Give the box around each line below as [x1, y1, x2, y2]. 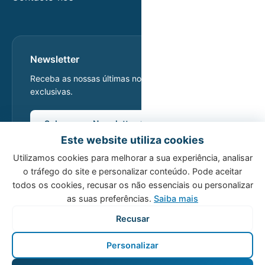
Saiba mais [154, 193, 198, 203]
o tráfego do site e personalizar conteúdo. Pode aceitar [23, 166, 242, 176]
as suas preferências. [67, 193, 154, 203]
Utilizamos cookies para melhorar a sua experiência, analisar [12, 153, 253, 163]
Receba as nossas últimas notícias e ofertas [30, 73, 198, 83]
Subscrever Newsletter [44, 118, 137, 128]
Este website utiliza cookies [61, 134, 204, 146]
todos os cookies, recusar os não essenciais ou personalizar [12, 180, 253, 190]
